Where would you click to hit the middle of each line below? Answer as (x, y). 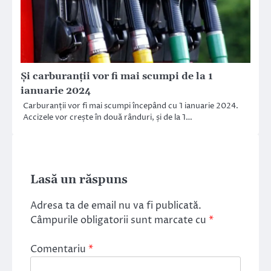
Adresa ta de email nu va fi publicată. (116, 206)
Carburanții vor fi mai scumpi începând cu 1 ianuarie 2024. (131, 106)
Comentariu (59, 250)
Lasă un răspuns (79, 180)
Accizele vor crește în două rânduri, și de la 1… (108, 118)
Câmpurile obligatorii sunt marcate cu (119, 220)
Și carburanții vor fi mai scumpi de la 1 (117, 77)
